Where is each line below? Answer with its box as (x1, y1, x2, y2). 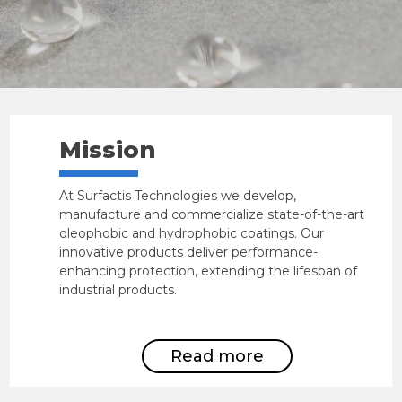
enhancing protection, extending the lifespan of (59, 263, 358, 279)
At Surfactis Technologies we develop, (59, 188, 297, 204)
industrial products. (59, 282, 178, 298)
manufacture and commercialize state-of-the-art (59, 206, 365, 223)
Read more (170, 346, 264, 366)
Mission (59, 135, 157, 164)
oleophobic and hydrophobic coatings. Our (59, 225, 325, 241)
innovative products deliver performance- (59, 244, 319, 260)
